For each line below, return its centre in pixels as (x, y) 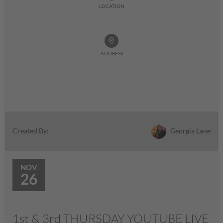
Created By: (31, 131)
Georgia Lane (190, 130)
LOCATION (111, 6)
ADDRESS (111, 54)
